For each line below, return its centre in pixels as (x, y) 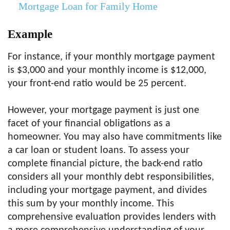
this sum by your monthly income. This (91, 204)
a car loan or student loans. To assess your (99, 151)
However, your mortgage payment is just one (103, 111)
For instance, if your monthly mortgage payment (111, 57)
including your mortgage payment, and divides (107, 191)
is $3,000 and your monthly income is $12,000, (107, 71)
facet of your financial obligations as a (89, 124)
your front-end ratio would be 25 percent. (97, 84)
